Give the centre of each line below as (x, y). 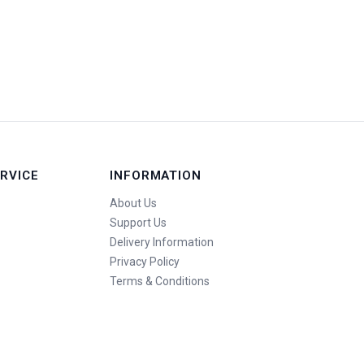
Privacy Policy (144, 261)
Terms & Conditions (159, 281)
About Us (133, 204)
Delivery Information (161, 242)
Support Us (138, 223)
